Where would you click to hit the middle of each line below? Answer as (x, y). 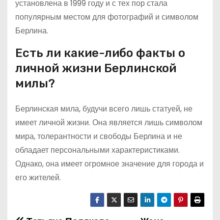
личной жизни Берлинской (96, 68)
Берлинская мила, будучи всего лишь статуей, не (104, 109)
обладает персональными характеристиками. (97, 150)
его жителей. (38, 178)
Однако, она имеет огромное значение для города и (110, 164)
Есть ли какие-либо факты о (100, 53)
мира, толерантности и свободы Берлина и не (99, 136)
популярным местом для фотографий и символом (107, 17)
